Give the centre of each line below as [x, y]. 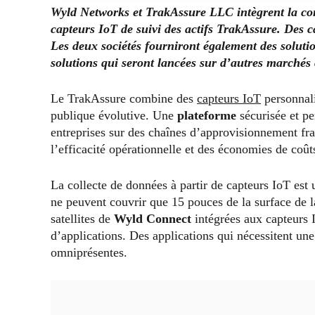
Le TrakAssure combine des [124, 98]
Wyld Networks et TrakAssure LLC [144, 12]
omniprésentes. [89, 252]
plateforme [207, 115]
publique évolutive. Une [114, 115]
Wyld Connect [153, 218]
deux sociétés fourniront [136, 45]
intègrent [261, 12]
